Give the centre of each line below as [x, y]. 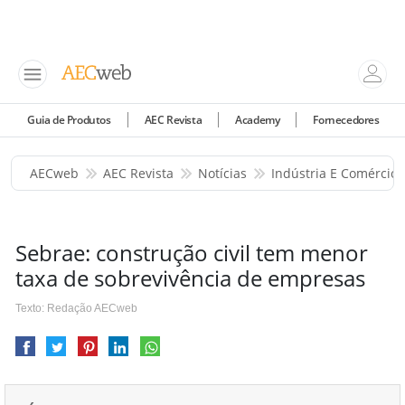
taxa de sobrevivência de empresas [190, 278]
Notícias [222, 173]
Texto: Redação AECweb [76, 308]
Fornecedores [346, 119]
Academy [258, 119]
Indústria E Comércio [334, 173]
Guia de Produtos [69, 119]
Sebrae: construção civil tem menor [192, 253]
